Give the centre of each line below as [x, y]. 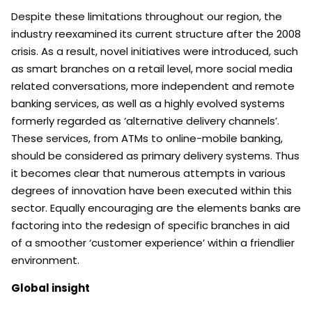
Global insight [50, 288]
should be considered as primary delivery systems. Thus [155, 156]
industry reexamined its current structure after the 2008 [156, 34]
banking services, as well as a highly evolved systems [148, 104]
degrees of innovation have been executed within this [151, 191]
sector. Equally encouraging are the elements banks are [156, 208]
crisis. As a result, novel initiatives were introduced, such [155, 52]
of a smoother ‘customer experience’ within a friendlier [153, 243]
